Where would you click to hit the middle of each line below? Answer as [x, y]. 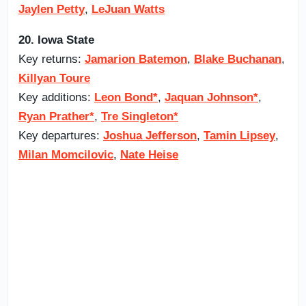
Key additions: [56, 97]
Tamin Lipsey [239, 135]
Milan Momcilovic [66, 154]
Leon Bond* [126, 97]
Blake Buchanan [238, 59]
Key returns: [52, 59]
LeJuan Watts [128, 9]
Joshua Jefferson [150, 135]
